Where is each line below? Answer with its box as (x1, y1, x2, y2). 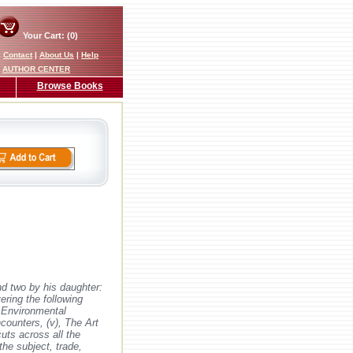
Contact (3, 50, 32, 59)
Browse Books (36, 80, 103, 91)
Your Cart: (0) (20, 31, 78, 40)
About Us (39, 50, 74, 59)
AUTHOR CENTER (2, 65, 70, 73)
